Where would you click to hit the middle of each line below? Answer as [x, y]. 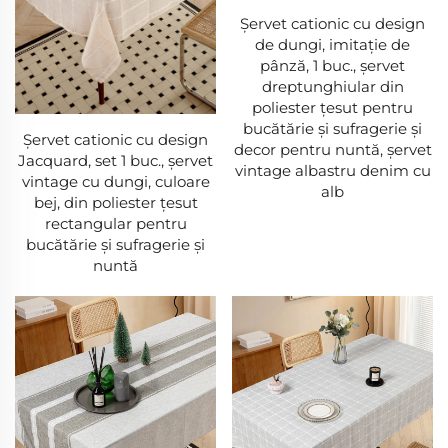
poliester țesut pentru [332, 107]
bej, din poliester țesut [115, 203]
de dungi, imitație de [332, 44]
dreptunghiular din [332, 86]
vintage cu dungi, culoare [115, 182]
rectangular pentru [115, 224]
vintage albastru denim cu [332, 170]
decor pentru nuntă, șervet [332, 149]
